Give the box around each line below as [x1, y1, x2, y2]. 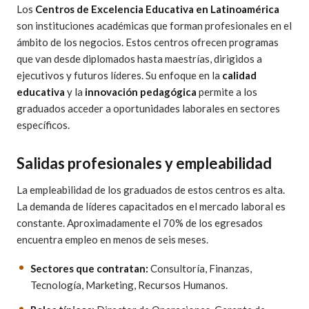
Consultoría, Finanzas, [148, 262, 252, 275]
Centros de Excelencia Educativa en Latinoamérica [35, 3, 279, 15]
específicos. [17, 119, 70, 131]
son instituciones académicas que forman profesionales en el [17, 19, 292, 32]
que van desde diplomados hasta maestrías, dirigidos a [17, 52, 262, 65]
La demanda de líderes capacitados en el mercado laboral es [17, 200, 286, 212]
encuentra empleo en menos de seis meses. [17, 233, 208, 246]
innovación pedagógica [85, 86, 197, 98]
